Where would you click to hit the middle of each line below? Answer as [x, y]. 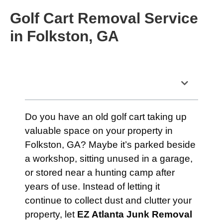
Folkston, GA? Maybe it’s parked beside [110, 145]
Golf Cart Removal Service [104, 18]
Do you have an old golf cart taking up [106, 117]
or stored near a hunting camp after [100, 172]
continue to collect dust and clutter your [108, 200]
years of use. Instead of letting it [92, 186]
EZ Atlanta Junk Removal [135, 214]
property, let [51, 214]
